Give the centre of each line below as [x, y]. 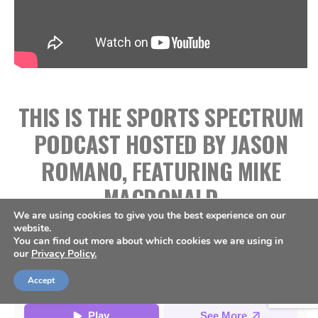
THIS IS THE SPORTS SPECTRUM [161, 117]
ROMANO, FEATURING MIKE [161, 171]
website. [32, 228]
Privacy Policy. [64, 254]
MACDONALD [161, 198]
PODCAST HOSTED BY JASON [161, 144]
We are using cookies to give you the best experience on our [149, 215]
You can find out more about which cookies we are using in [148, 241]
